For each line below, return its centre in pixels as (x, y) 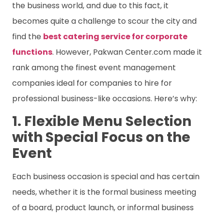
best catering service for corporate (115, 36)
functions (32, 52)
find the (27, 36)
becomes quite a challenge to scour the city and (104, 21)
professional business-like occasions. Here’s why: (105, 98)
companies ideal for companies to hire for (92, 83)
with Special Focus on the (101, 137)
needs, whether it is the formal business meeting (104, 192)
